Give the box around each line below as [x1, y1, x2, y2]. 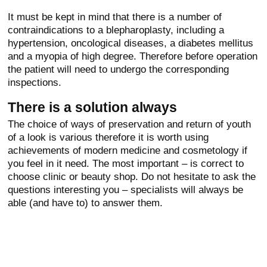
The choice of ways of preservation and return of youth [8, 118, 252, 131]
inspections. [8, 76, 62, 89]
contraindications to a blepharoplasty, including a [8, 24, 225, 36]
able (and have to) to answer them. [8, 197, 163, 209]
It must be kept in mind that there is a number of [8, 11, 222, 23]
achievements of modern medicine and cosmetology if [8, 144, 248, 157]
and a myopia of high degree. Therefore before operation [8, 50, 258, 63]
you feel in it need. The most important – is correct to [8, 157, 244, 170]
